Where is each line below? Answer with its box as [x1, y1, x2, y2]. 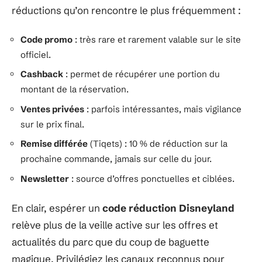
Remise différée [20, 138, 88, 149]
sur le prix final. [20, 118, 84, 130]
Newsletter [20, 173, 69, 184]
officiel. [20, 49, 51, 60]
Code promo [20, 33, 73, 45]
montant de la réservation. [20, 84, 129, 95]
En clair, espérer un [12, 202, 102, 214]
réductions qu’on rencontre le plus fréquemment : [12, 4, 241, 16]
